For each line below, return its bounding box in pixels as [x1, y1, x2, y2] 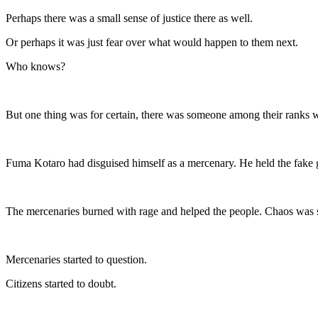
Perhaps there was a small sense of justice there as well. [6, 11, 253, 24]
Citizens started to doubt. [6, 277, 116, 290]
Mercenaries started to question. [6, 253, 147, 265]
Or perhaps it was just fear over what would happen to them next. [6, 35, 298, 48]
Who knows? [6, 60, 65, 72]
